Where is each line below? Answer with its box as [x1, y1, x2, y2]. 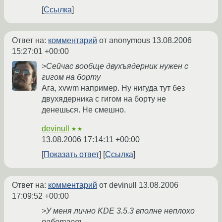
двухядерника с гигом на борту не [42, 95, 166, 104]
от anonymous [97, 36, 152, 45]
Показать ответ [44, 150, 99, 159]
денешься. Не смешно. [42, 106, 126, 114]
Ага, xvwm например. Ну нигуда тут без [42, 84, 185, 93]
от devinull [97, 181, 139, 190]
